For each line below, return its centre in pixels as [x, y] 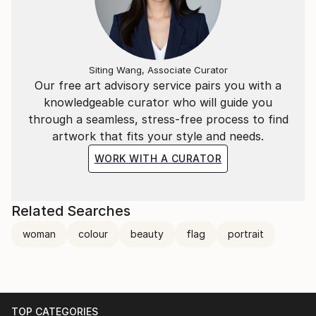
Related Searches [71, 211]
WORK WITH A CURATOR [158, 158]
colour [93, 234]
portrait [246, 234]
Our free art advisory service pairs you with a [158, 85]
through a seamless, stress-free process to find [158, 119]
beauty [147, 234]
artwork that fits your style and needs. [158, 136]
